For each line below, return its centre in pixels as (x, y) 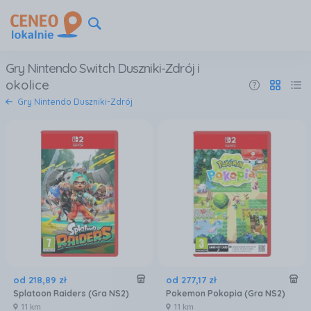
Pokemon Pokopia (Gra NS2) (226, 294)
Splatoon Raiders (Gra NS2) (71, 294)
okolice (27, 85)
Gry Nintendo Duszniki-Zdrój (75, 102)
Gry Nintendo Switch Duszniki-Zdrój (101, 68)
